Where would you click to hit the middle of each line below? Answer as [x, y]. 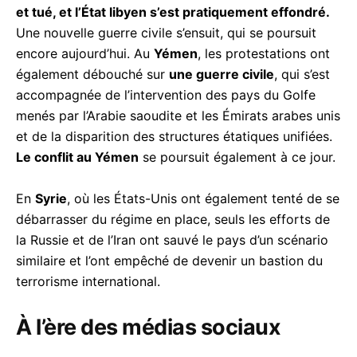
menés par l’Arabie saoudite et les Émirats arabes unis [178, 115]
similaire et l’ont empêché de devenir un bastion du [169, 260]
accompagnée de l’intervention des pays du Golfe [166, 94]
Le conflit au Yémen [77, 157]
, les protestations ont [264, 53]
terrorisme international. [88, 281]
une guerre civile [222, 74]
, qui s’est [302, 74]
